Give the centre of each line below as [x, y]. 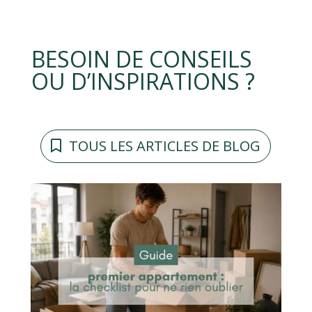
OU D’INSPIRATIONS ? [143, 81]
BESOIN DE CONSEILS [141, 59]
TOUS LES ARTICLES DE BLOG [165, 146]
